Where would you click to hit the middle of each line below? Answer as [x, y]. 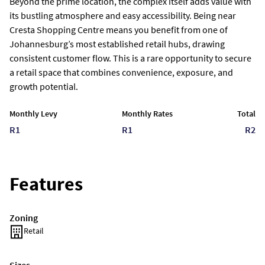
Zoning [24, 218]
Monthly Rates [147, 114]
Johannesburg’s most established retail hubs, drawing [117, 44]
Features [46, 184]
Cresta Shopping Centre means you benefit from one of [119, 30]
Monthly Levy [33, 114]
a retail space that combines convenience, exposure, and [121, 72]
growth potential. [44, 86]
